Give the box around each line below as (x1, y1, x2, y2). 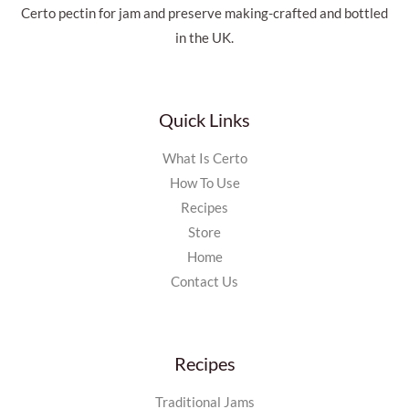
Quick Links (159, 109, 250, 131)
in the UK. (175, 30, 234, 47)
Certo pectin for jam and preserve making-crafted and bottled (21, 5, 388, 22)
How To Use (169, 175, 240, 192)
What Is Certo (162, 151, 247, 167)
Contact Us (171, 274, 238, 290)
